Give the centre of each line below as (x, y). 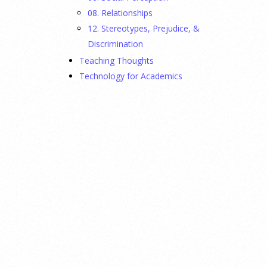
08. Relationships (120, 13)
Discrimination (115, 44)
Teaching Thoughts (117, 60)
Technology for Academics (131, 76)
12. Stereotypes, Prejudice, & (144, 28)
